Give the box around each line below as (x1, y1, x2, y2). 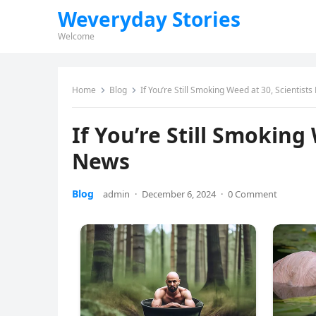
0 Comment (228, 188, 277, 200)
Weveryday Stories (58, 6, 241, 32)
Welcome (58, 30, 95, 42)
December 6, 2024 (142, 188, 216, 200)
